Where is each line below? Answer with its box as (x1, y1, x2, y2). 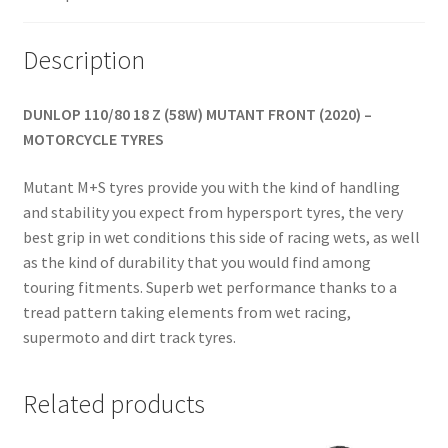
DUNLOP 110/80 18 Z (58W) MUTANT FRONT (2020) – (22, 104, 372, 125)
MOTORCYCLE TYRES (22, 129, 164, 150)
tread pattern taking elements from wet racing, (22, 301, 351, 322)
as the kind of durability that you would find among (22, 251, 371, 272)
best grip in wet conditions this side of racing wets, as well (22, 226, 420, 247)
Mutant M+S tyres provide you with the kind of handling (22, 176, 400, 197)
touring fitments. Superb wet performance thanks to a (22, 276, 397, 297)
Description (22, 44, 145, 77)
